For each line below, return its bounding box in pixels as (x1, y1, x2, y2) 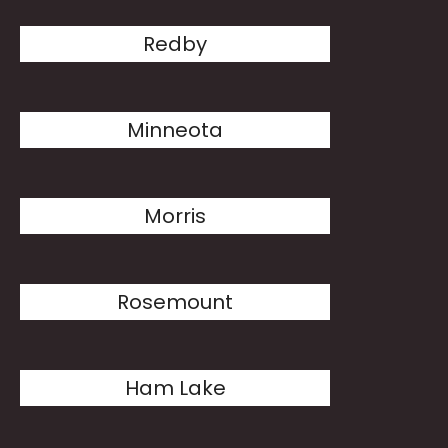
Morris (144, 202, 207, 230)
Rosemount (117, 288, 234, 316)
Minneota (127, 116, 224, 144)
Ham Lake (124, 374, 226, 402)
